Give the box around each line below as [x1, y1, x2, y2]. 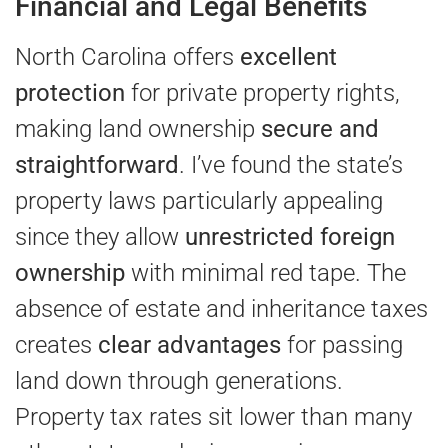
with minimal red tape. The [125, 259, 406, 288]
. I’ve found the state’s [179, 151, 403, 180]
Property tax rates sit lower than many [15, 403, 412, 432]
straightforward [15, 151, 179, 180]
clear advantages [98, 331, 281, 360]
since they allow [15, 223, 185, 252]
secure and [261, 115, 379, 144]
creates [15, 331, 98, 360]
